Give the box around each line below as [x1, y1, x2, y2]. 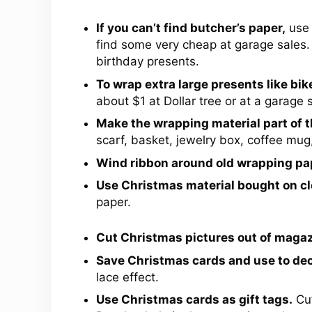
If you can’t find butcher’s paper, [95, 21, 286, 36]
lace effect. [95, 270, 159, 284]
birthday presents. [95, 54, 199, 69]
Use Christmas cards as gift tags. [95, 292, 292, 307]
